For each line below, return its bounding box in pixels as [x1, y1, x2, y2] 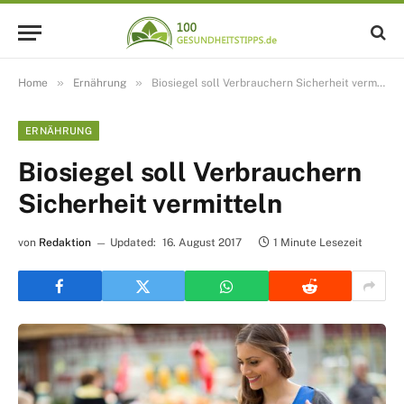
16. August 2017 [162, 236, 242, 249]
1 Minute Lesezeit [273, 236, 363, 249]
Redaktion [39, 236, 91, 249]
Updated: [110, 236, 156, 249]
